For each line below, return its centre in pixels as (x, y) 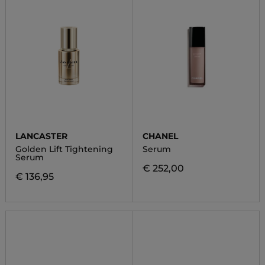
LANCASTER (41, 136)
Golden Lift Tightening (64, 149)
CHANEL (160, 136)
